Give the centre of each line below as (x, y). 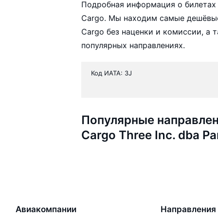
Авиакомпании (46, 209)
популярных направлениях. (133, 45)
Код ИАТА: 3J (112, 73)
